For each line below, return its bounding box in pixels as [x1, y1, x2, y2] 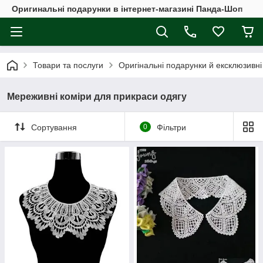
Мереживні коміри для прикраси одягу [7, 92, 187, 102]
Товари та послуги [33, 60, 103, 70]
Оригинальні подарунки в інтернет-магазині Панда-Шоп [12, 4, 242, 14]
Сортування [31, 122, 77, 132]
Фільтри [156, 122, 186, 132]
